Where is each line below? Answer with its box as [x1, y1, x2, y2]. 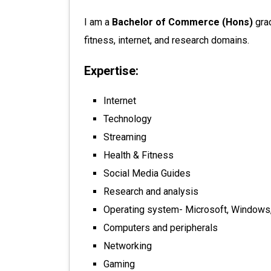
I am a [84, 16, 112, 28]
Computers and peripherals [103, 222, 218, 233]
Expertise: [84, 64, 139, 78]
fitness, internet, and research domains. [84, 34, 249, 46]
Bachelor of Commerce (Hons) [112, 16, 253, 28]
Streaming [103, 131, 146, 143]
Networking [103, 240, 152, 252]
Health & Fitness [103, 149, 174, 161]
